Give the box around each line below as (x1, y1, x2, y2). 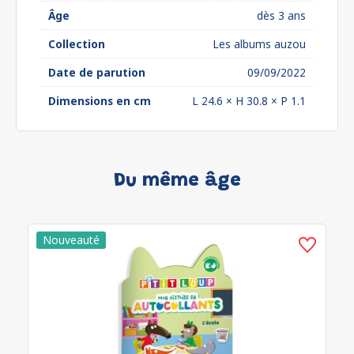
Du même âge (113, 171, 241, 190)
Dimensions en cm (48, 93, 151, 108)
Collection (48, 36, 105, 51)
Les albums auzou (213, 36, 306, 51)
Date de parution (48, 65, 145, 80)
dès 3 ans (257, 8, 306, 23)
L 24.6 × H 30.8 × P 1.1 (192, 93, 306, 108)
